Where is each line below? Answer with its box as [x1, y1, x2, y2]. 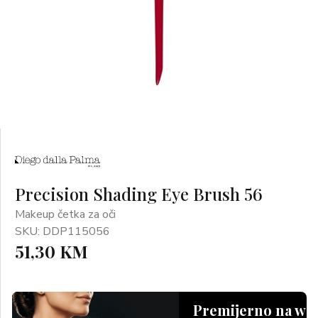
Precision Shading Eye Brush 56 [15, 182, 263, 205]
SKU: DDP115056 [15, 224, 110, 239]
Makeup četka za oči [15, 207, 116, 222]
